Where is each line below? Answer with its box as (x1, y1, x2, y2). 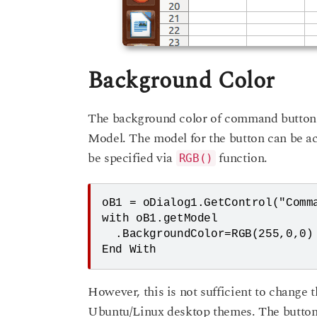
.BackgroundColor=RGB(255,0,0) (102, 228, 116, 241)
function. (215, 149, 268, 168)
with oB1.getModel (102, 212, 218, 226)
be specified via (88, 149, 176, 168)
